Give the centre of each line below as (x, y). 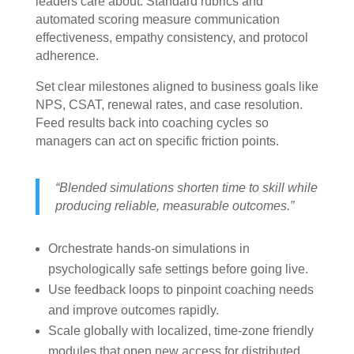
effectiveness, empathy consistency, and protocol (171, 38)
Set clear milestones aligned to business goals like (177, 87)
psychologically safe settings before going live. (178, 269)
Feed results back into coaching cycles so (152, 123)
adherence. (67, 56)
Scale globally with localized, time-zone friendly (181, 331)
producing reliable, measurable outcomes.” (174, 206)
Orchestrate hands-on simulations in (149, 249)
